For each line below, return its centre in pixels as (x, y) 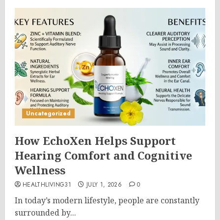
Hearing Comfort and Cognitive (103, 155)
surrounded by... (45, 213)
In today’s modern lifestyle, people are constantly (107, 200)
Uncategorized (48, 113)
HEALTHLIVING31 (47, 185)
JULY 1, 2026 (104, 185)
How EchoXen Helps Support (95, 140)
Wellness (40, 170)
